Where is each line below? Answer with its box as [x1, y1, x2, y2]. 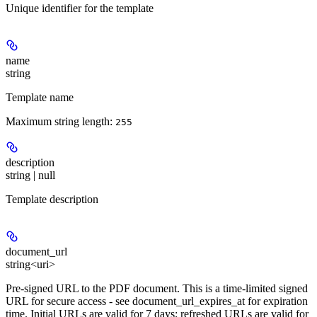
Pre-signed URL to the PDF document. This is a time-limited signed [6, 282, 308, 295]
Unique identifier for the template [6, 2, 154, 15]
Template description [6, 193, 98, 206]
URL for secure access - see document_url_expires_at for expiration [6, 295, 308, 308]
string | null [6, 169, 55, 182]
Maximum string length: [6, 115, 115, 128]
